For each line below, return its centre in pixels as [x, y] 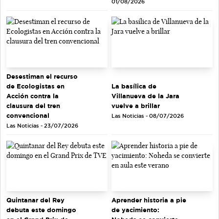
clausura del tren [33, 105]
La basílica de [134, 86]
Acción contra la [33, 96]
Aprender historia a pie [149, 200]
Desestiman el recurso [42, 76]
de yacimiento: [135, 210]
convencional [28, 115]
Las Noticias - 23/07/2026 [42, 125]
